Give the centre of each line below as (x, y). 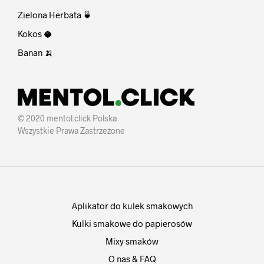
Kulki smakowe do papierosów (132, 223)
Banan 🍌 (35, 53)
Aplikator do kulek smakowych (132, 205)
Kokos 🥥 (35, 34)
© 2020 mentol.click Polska (67, 118)
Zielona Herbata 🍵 (55, 15)
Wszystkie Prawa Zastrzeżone (71, 130)
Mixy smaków (132, 241)
